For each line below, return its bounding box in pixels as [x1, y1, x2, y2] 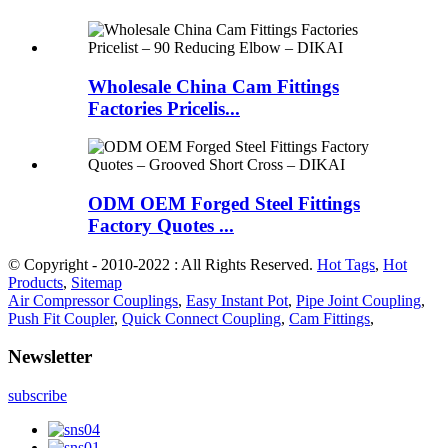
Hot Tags [317, 255, 375, 273]
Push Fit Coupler [8, 309, 114, 327]
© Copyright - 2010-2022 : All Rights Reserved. [8, 255, 317, 273]
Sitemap [71, 273, 122, 291]
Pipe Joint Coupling [296, 291, 421, 309]
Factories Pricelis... [88, 97, 240, 119]
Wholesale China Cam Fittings [88, 75, 339, 97]
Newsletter [8, 346, 92, 368]
